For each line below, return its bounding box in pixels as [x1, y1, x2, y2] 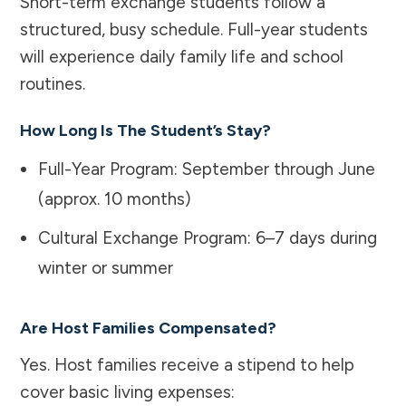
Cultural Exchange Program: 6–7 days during [38, 227, 377, 248]
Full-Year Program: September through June [38, 158, 375, 179]
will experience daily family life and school [20, 45, 343, 67]
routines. [20, 72, 85, 94]
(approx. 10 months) [38, 188, 191, 209]
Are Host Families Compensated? [20, 317, 276, 338]
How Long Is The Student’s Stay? [20, 120, 271, 140]
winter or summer [38, 256, 173, 278]
